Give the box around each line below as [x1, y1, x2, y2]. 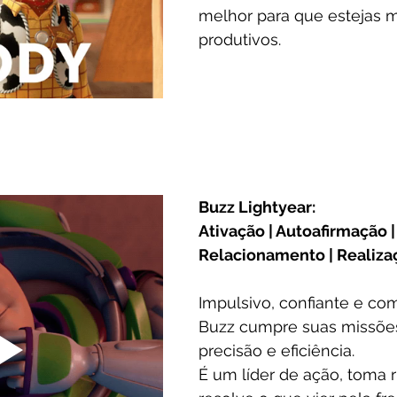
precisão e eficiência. [198, 341, 354, 361]
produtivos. [198, 30, 285, 50]
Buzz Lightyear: [198, 198, 315, 217]
